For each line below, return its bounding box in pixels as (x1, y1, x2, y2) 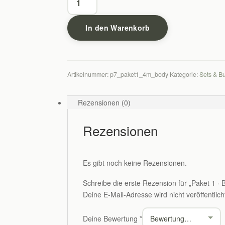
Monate (67, 118, 93, 127)
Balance (67, 60, 94, 69)
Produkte (67, 83, 97, 92)
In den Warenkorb (85, 23, 150, 33)
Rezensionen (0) (78, 97, 131, 107)
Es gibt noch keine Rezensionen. (83, 158, 187, 168)
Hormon (67, 48, 94, 58)
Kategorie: (170, 70, 200, 79)
